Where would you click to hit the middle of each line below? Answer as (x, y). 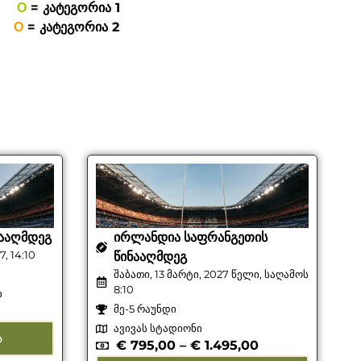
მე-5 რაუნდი (145, 309)
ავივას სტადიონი (158, 328)
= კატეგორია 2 (76, 27)
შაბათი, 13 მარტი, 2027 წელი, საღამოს (212, 274)
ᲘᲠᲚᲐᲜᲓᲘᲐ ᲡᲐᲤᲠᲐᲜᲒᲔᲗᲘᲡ (191, 238)
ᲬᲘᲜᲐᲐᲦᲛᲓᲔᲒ (151, 257)
